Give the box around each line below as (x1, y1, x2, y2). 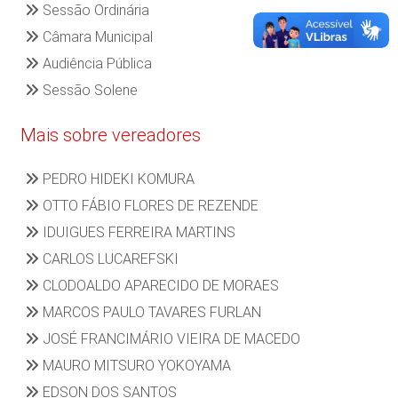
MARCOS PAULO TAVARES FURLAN (38, 303, 261, 321)
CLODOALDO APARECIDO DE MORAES (38, 276, 279, 294)
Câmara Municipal (38, 28, 153, 45)
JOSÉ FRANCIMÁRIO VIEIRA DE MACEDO (38, 330, 300, 347)
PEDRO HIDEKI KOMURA (38, 170, 195, 187)
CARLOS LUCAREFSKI (38, 250, 179, 267)
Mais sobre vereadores (20, 123, 201, 146)
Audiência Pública (38, 54, 152, 72)
